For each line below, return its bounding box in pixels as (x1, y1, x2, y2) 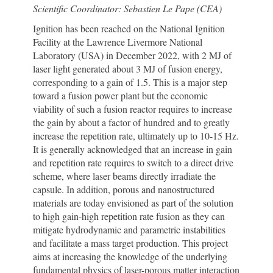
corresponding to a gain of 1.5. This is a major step (33, 76, 227, 88)
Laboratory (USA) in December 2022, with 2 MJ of (33, 49, 232, 62)
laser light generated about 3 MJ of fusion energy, (33, 62, 222, 75)
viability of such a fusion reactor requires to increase (33, 102, 232, 115)
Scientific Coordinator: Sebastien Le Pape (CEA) (33, 2, 222, 15)
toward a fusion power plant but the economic (33, 89, 208, 102)
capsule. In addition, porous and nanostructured (33, 183, 214, 196)
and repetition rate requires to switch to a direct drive (33, 156, 233, 169)
